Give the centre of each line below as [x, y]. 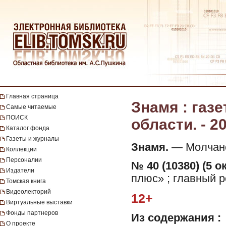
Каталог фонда [28, 128]
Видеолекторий [29, 192]
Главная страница [32, 96]
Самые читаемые [31, 107]
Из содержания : [176, 218]
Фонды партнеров [32, 213]
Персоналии [24, 160]
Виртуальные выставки [39, 202]
